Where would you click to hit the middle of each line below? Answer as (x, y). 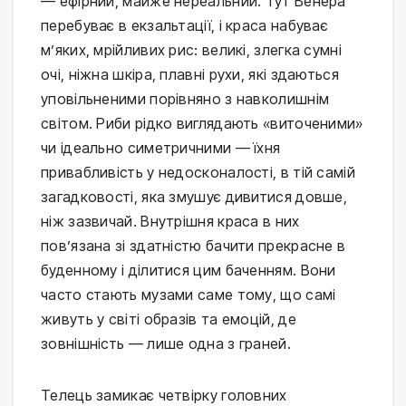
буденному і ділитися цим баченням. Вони (188, 270)
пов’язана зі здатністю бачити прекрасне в (193, 245)
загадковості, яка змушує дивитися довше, (194, 196)
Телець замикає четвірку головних (164, 395)
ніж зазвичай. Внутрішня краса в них (170, 221)
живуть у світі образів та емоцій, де (169, 319)
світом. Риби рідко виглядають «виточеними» (202, 123)
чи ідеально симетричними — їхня (161, 147)
